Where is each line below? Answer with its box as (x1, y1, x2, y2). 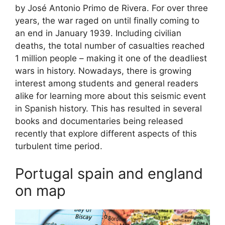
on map (15, 182, 66, 200)
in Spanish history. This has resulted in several (15, 103, 202, 114)
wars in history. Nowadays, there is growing (15, 65, 191, 76)
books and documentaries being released (15, 116, 183, 126)
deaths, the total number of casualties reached (15, 40, 205, 51)
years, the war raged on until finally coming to (15, 15, 199, 26)
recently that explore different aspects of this (15, 128, 197, 139)
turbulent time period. (15, 141, 102, 151)
